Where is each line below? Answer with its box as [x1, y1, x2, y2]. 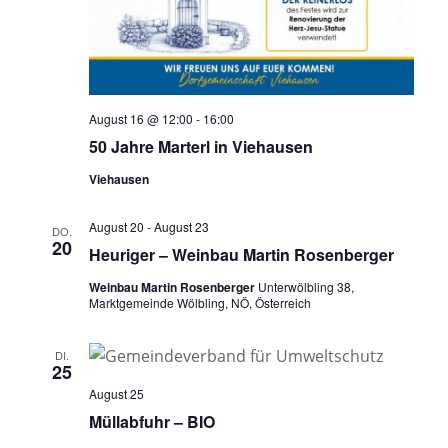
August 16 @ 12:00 [88, 110, 193, 128]
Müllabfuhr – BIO [88, 410, 215, 434]
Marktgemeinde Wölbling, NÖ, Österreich [88, 294, 311, 312]
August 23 [153, 218, 209, 236]
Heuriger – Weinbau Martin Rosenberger [88, 243, 394, 267]
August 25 [88, 385, 144, 403]
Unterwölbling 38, [257, 278, 354, 296]
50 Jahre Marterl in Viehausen [88, 135, 313, 159]
